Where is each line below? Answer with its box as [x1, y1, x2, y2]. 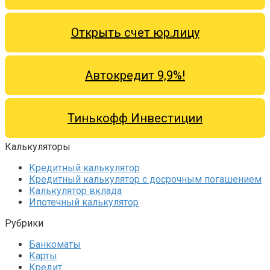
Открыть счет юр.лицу [71, 25, 199, 40]
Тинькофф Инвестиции [67, 111, 202, 126]
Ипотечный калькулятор [29, 196, 139, 209]
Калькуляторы [5, 141, 71, 153]
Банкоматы [29, 239, 81, 251]
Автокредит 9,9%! [85, 68, 185, 83]
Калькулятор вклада [29, 185, 122, 197]
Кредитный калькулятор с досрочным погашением [29, 174, 262, 186]
